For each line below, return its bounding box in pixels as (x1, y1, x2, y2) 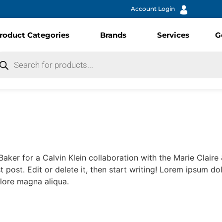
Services (157, 30, 189, 40)
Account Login (131, 5, 175, 12)
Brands (100, 30, 126, 40)
